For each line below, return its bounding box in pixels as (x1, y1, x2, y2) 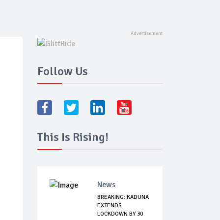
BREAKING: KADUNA (97, 193, 149, 201)
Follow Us (37, 64, 88, 79)
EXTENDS (97, 202, 122, 210)
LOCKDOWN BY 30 (97, 210, 143, 218)
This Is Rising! (37, 130, 109, 145)
